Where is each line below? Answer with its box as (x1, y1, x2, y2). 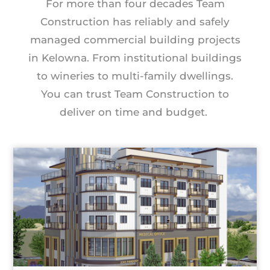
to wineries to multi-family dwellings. (37, 69, 233, 82)
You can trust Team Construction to (41, 87, 229, 100)
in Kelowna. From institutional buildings (28, 51, 242, 64)
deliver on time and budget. (60, 105, 210, 118)
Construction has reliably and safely (40, 15, 230, 28)
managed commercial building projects (30, 33, 240, 46)
